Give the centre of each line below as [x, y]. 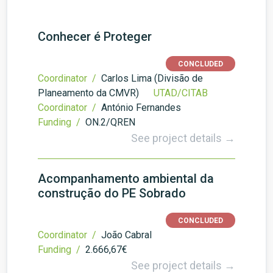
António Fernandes [141, 108]
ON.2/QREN [110, 122]
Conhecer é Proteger [95, 37]
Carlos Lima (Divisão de [152, 78]
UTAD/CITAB [181, 93]
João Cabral [126, 235]
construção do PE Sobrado [112, 193]
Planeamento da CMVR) [88, 93]
